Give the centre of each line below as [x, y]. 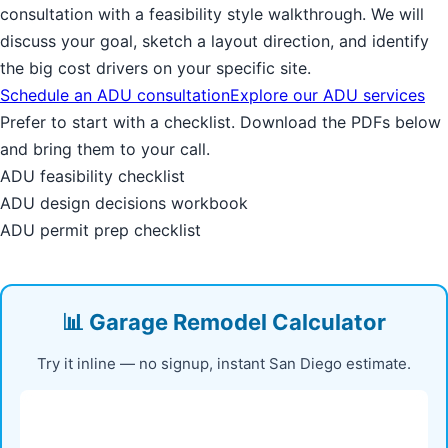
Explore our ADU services [327, 95]
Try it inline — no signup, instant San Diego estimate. [224, 364]
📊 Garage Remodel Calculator [224, 322]
